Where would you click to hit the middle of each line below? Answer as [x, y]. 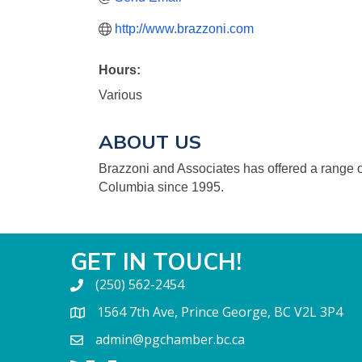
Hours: [120, 70]
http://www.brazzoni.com [184, 29]
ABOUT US [150, 141]
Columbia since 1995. [161, 187]
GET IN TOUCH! [156, 261]
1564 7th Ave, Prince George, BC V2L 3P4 [220, 312]
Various [120, 95]
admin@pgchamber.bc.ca [170, 339]
